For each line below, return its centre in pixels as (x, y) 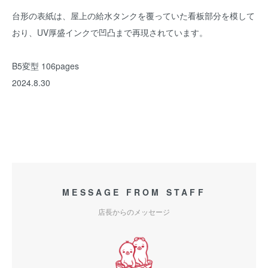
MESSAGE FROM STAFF (134, 192)
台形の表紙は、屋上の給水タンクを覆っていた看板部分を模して (133, 16)
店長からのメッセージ (134, 211)
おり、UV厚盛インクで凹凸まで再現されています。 (110, 32)
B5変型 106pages (45, 66)
